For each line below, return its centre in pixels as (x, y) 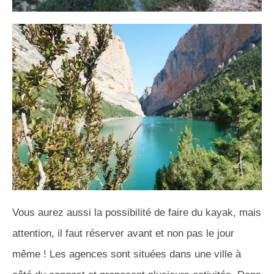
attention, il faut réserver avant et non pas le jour (123, 233)
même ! (29, 254)
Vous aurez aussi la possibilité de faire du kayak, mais (137, 212)
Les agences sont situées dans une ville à (144, 254)
